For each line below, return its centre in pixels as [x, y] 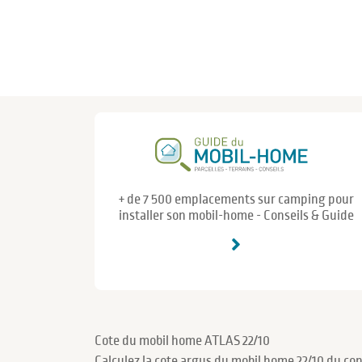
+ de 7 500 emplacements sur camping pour [236, 200]
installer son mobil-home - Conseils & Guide [236, 216]
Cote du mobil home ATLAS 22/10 [182, 341]
